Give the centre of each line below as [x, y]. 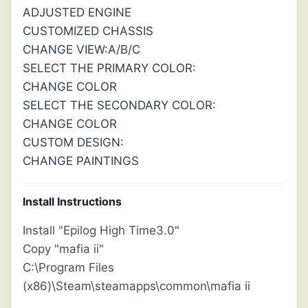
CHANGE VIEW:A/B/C [81, 50]
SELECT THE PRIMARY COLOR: [109, 68]
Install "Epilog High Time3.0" [101, 231]
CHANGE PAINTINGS [81, 161]
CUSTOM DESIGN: [73, 143]
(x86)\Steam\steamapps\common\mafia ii [136, 286]
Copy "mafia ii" [63, 249]
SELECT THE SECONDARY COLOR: [119, 106]
